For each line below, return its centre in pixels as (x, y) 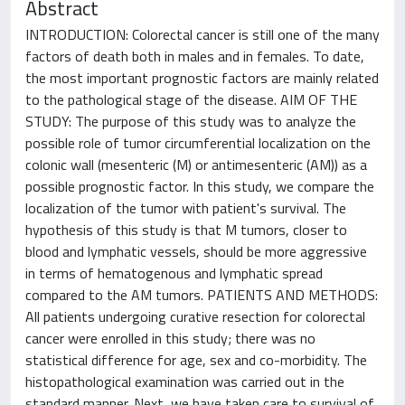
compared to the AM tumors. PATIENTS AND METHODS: (202, 295)
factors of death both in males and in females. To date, (195, 56)
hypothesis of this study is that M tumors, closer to (186, 230)
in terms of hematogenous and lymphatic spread (174, 273)
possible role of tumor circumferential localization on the (198, 143)
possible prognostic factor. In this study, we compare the (200, 186)
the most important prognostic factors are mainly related (202, 78)
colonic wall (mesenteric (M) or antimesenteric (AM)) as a (196, 165)
